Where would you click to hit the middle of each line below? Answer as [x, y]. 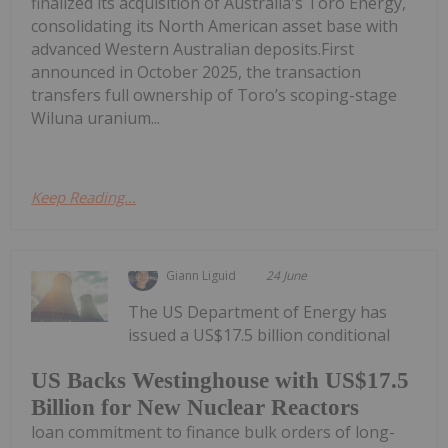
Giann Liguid [201, 275]
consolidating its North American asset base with [214, 25]
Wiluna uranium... [95, 117]
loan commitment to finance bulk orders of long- [213, 432]
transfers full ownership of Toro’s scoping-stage [214, 94]
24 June [287, 275]
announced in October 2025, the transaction [196, 71]
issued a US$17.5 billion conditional [259, 334]
